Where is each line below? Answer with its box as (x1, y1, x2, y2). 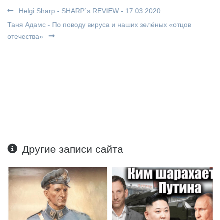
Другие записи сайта (22, 143, 124, 155)
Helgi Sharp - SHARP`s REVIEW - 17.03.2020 (17, 7, 161, 15)
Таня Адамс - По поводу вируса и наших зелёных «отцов (7, 21, 191, 29)
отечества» (7, 32, 45, 41)
